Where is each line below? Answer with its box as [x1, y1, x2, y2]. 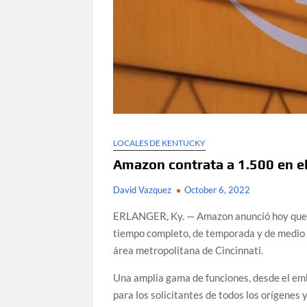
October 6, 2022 [184, 184, 251, 195]
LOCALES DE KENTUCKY [113, 138, 206, 148]
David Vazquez [113, 184, 172, 195]
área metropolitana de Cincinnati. [113, 244, 264, 256]
